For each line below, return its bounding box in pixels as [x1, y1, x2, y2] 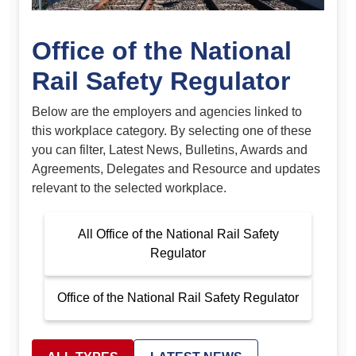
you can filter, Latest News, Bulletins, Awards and [32, 143, 308, 157]
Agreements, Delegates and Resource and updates [32, 162, 320, 176]
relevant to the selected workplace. [32, 181, 226, 195]
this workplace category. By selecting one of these [32, 124, 311, 138]
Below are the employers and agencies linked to [32, 105, 302, 119]
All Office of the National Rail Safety [77, 227, 279, 242]
